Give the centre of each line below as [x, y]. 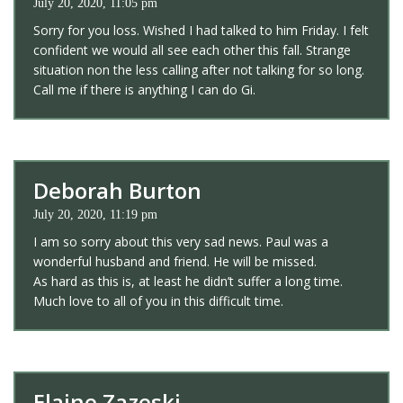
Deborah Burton [117, 190]
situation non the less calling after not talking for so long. [199, 69]
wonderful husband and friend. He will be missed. [175, 261]
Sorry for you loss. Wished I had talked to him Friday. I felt [201, 30]
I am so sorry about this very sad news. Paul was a [181, 241]
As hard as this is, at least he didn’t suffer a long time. [188, 281]
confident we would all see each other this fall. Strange [192, 49]
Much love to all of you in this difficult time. [158, 300]
